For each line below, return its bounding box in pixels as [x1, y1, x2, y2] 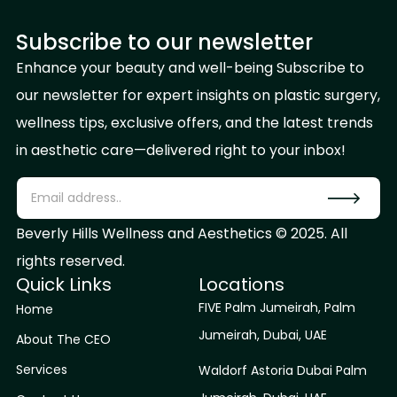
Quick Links [16, 272, 112, 298]
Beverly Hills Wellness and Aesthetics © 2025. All [16, 223, 347, 245]
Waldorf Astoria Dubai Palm [198, 362, 367, 380]
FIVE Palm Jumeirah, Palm [198, 299, 355, 317]
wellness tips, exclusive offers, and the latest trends [16, 112, 373, 133]
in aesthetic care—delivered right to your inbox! [16, 139, 346, 160]
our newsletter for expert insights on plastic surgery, [16, 84, 380, 105]
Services [16, 361, 67, 379]
